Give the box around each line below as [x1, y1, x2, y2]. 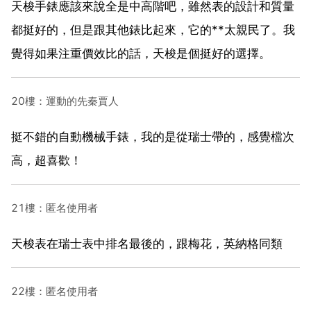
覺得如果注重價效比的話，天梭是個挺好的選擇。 [11, 46, 271, 60]
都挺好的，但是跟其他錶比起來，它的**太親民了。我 [11, 22, 295, 37]
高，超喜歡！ [11, 153, 82, 167]
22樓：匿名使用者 [11, 284, 98, 298]
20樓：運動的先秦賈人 [11, 94, 119, 108]
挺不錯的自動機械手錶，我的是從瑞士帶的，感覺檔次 [11, 129, 294, 144]
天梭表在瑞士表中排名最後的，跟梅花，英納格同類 [11, 236, 283, 251]
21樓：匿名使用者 [11, 201, 98, 215]
